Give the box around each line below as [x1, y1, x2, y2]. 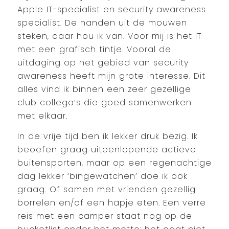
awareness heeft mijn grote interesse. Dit [17, 73, 205, 81]
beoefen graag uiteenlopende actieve [17, 146, 196, 154]
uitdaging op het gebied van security [17, 59, 189, 67]
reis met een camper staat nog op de [17, 212, 192, 221]
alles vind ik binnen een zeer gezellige [17, 86, 191, 94]
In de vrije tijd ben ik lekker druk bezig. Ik [17, 132, 198, 141]
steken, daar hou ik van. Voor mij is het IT [17, 33, 201, 41]
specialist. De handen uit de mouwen [17, 19, 187, 28]
